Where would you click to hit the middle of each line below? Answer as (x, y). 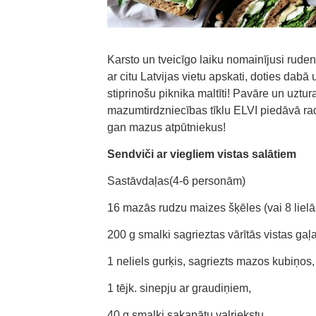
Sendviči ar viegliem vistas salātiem (202, 154)
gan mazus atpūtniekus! (166, 127)
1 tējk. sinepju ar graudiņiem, (179, 288)
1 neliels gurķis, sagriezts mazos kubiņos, (211, 261)
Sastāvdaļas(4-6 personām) (176, 181)
